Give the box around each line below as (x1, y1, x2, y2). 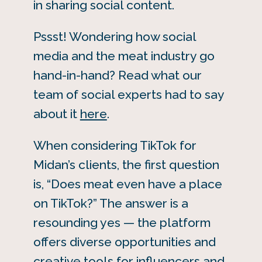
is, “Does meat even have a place (33, 177, 222, 192)
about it (33, 106, 80, 122)
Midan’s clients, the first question (33, 157, 219, 173)
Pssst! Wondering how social (33, 29, 196, 44)
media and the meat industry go (33, 49, 215, 64)
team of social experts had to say (33, 87, 224, 102)
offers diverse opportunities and (33, 235, 216, 250)
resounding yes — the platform (33, 215, 211, 230)
